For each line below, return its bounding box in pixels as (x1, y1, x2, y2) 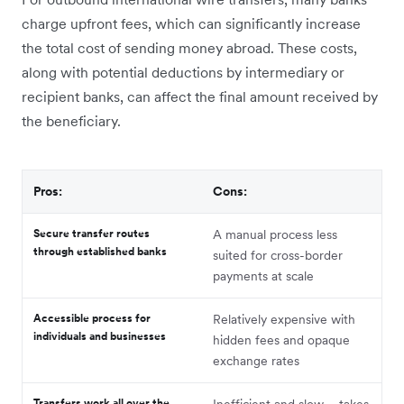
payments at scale (213, 268, 314, 285)
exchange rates (213, 353, 299, 370)
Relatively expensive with (213, 311, 355, 328)
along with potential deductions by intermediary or (22, 63, 344, 82)
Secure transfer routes (33, 226, 150, 241)
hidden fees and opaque (213, 332, 350, 349)
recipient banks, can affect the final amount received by (22, 87, 378, 106)
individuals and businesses (33, 329, 166, 344)
